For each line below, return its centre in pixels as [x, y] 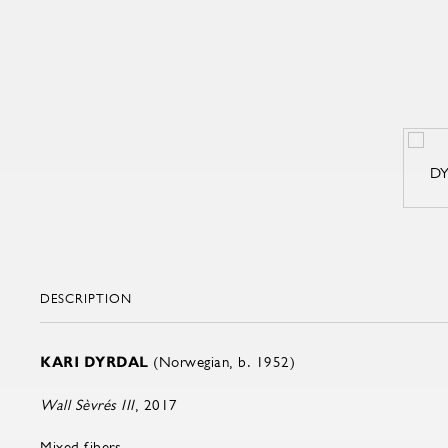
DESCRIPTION [86, 298]
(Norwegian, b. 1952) [221, 361]
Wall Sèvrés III [87, 404]
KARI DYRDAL [94, 362]
